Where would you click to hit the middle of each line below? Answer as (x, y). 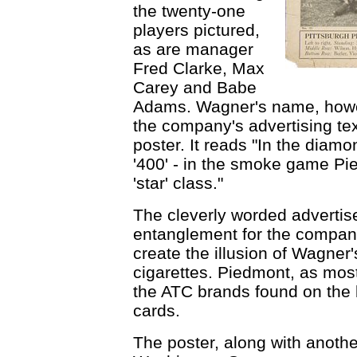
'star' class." (178, 183)
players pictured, (196, 30)
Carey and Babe (195, 87)
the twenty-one (189, 11)
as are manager (193, 49)
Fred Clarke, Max (199, 68)
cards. (157, 310)
